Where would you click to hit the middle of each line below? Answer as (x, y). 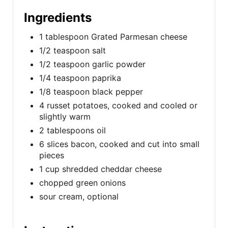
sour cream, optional (79, 196)
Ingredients (58, 17)
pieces (52, 155)
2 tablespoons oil (73, 130)
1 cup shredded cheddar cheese (101, 169)
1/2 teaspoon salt (73, 50)
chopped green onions (82, 182)
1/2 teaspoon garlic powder (92, 64)
